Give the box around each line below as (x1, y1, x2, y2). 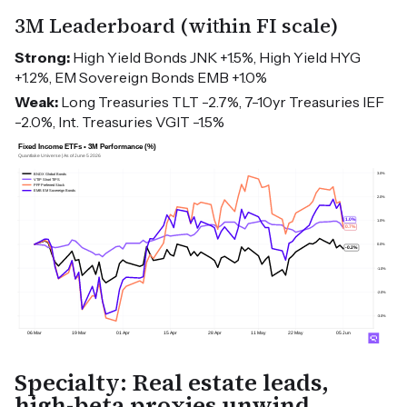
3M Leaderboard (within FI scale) (15, 12, 338, 41)
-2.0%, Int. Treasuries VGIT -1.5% (15, 113, 224, 132)
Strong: (15, 48, 70, 67)
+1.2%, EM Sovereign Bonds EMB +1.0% (15, 68, 267, 87)
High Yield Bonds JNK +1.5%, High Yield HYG (70, 48, 361, 67)
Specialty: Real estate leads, (15, 366, 329, 400)
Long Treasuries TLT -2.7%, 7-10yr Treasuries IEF (58, 93, 384, 112)
